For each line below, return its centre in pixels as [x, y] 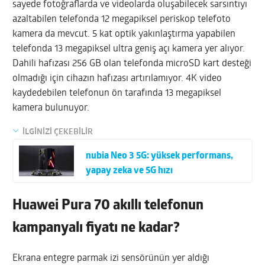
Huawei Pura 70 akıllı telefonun [108, 206]
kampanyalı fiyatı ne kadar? [96, 229]
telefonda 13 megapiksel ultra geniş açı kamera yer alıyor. [129, 49]
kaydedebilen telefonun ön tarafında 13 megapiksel [117, 93]
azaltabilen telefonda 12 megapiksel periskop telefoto [122, 19]
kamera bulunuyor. [51, 108]
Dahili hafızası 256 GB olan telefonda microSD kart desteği [132, 64]
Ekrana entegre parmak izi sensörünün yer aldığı [111, 259]
